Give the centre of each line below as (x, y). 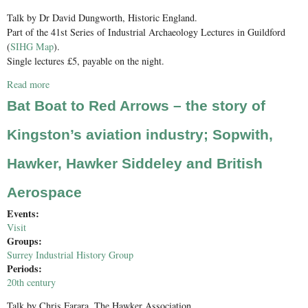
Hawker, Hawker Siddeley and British (135, 163)
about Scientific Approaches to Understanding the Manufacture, (174, 84)
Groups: (26, 241)
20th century (31, 282)
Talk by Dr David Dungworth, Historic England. (102, 17)
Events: (25, 213)
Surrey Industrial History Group (70, 254)
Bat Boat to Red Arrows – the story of (136, 106)
